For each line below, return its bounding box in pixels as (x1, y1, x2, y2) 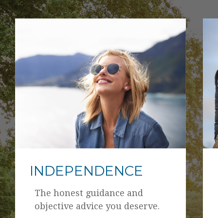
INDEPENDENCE (29, 162, 143, 179)
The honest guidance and (34, 187, 143, 198)
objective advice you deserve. (34, 200, 160, 211)
